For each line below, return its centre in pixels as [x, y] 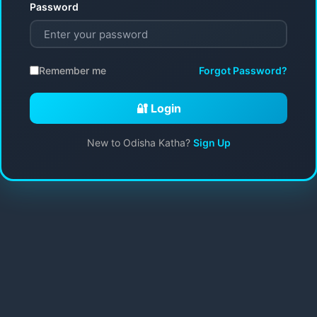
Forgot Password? [243, 71]
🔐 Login [158, 109]
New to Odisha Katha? [140, 143]
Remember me [73, 70]
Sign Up [212, 143]
